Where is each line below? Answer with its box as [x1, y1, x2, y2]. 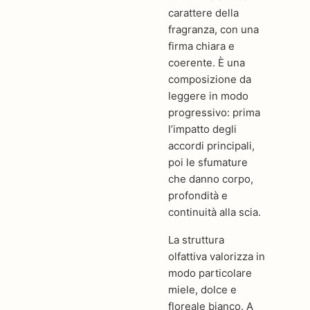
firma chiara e [168, 39, 235, 53]
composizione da [168, 73, 252, 86]
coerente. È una [168, 56, 246, 69]
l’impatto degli [168, 122, 237, 136]
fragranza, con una [168, 23, 259, 36]
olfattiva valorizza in [168, 249, 266, 263]
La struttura [168, 232, 225, 246]
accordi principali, [168, 139, 255, 152]
